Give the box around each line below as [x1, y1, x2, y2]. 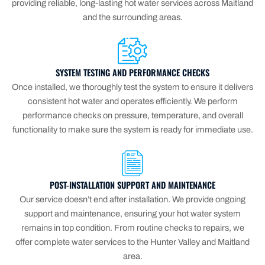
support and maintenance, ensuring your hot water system [24, 208, 241, 218]
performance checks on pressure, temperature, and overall [22, 110, 243, 120]
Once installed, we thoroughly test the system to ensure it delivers [12, 82, 253, 92]
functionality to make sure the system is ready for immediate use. [12, 124, 253, 134]
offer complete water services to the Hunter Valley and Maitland [15, 237, 250, 247]
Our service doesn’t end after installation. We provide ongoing [20, 194, 245, 204]
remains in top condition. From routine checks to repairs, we [21, 222, 244, 232]
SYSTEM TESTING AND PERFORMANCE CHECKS [56, 66, 209, 79]
